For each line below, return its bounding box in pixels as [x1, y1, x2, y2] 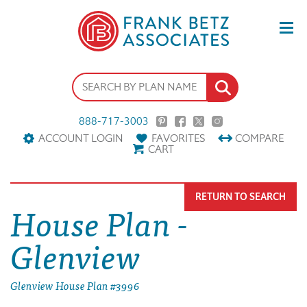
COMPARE [235, 131, 284, 146]
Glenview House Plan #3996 [10, 276, 140, 295]
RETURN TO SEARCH [195, 191, 286, 204]
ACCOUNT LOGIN [38, 131, 123, 146]
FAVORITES [151, 131, 205, 146]
